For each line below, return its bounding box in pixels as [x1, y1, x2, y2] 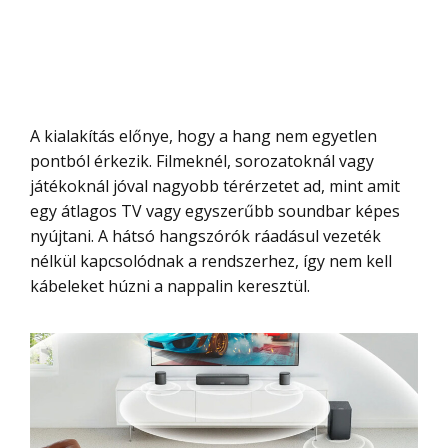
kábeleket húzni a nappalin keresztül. [30, 275, 310, 298]
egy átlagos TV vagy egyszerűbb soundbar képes [30, 200, 400, 223]
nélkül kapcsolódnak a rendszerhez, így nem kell [30, 250, 392, 273]
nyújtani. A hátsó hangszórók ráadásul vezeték [30, 225, 381, 248]
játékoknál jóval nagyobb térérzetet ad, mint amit [30, 175, 400, 198]
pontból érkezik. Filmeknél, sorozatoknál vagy [30, 150, 374, 173]
